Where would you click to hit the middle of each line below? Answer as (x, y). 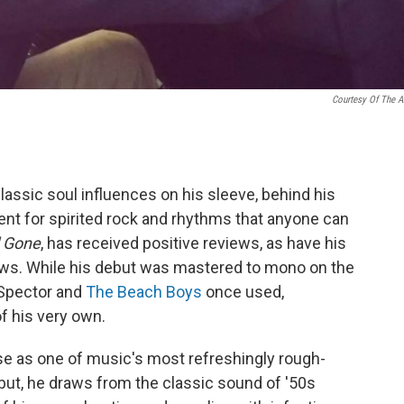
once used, (243, 291)
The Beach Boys (144, 291)
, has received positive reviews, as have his (193, 243)
